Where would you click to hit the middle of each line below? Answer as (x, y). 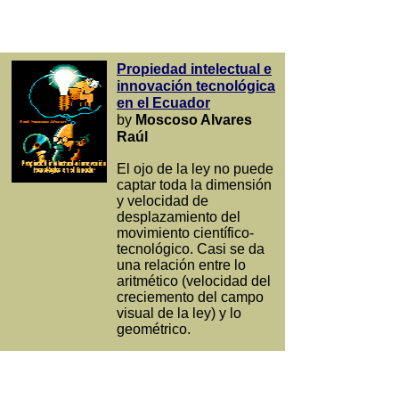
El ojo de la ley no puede (195, 169)
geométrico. (154, 329)
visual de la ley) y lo (179, 313)
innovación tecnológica (196, 86)
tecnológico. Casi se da (191, 249)
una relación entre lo (181, 265)
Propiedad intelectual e (194, 69)
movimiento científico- (185, 233)
